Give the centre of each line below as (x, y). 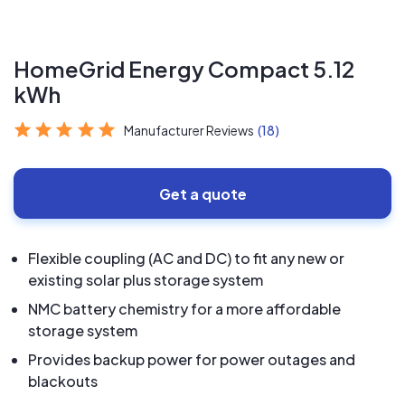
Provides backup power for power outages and (192, 359)
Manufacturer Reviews (189, 130)
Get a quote (202, 193)
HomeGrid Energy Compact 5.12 (184, 69)
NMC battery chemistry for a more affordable (184, 309)
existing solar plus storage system (146, 280)
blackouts (63, 381)
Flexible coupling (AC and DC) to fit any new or (186, 258)
